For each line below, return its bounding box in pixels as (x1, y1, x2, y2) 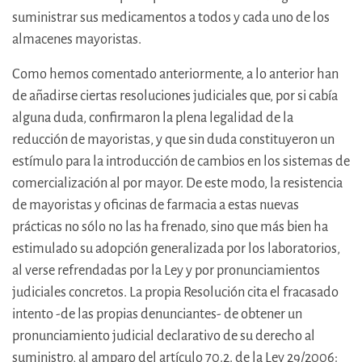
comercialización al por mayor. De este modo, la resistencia (12, 175, 343, 192)
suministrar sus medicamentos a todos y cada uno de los (12, 10, 330, 26)
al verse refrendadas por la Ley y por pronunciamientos (12, 263, 320, 279)
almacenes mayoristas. (12, 32, 141, 48)
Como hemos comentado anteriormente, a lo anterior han (12, 66, 339, 82)
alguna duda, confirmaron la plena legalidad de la (12, 110, 293, 126)
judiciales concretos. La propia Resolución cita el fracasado (12, 284, 339, 301)
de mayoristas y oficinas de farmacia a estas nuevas (12, 197, 299, 213)
